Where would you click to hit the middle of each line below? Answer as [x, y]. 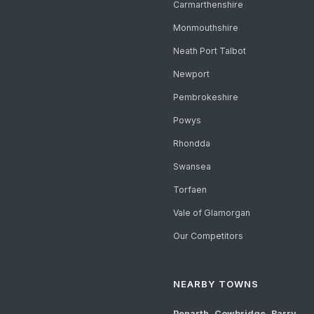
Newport [191, 74]
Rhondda [191, 144]
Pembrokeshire [205, 97]
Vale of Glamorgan [211, 213]
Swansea [192, 167]
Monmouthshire [205, 28]
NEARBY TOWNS [216, 284]
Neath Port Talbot [209, 51]
